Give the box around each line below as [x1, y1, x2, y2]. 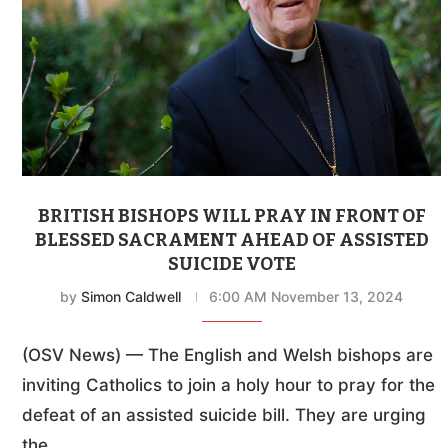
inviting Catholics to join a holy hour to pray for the [22, 375, 435, 396]
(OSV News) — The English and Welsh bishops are [22, 345, 433, 366]
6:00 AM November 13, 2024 [209, 288, 404, 306]
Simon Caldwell [81, 288, 182, 306]
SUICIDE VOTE [167, 253, 296, 276]
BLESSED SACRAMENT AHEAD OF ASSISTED [34, 229, 429, 252]
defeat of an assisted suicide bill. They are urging [22, 405, 426, 426]
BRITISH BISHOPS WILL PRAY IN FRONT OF [37, 205, 426, 228]
